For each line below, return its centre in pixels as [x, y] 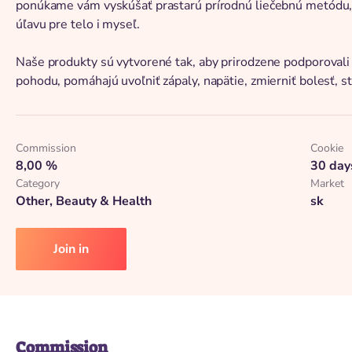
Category [38, 183]
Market [327, 183]
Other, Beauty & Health [84, 201]
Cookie [326, 148]
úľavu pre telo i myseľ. [78, 24]
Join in [71, 249]
